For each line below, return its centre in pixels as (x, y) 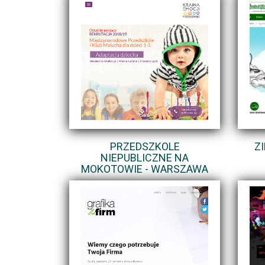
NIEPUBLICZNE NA (145, 157)
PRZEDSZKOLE (145, 146)
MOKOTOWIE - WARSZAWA (145, 169)
